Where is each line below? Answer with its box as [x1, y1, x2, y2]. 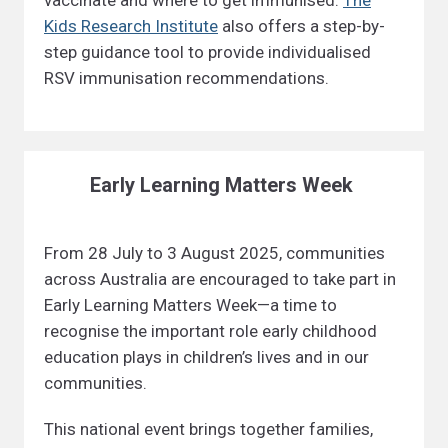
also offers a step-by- [218, 16, 385, 36]
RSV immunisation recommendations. [44, 68, 329, 88]
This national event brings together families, [44, 419, 373, 439]
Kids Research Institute [44, 16, 218, 36]
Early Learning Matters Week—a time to [44, 295, 337, 315]
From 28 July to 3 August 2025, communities [44, 243, 385, 263]
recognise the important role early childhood [44, 321, 377, 341]
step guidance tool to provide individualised [44, 42, 371, 62]
